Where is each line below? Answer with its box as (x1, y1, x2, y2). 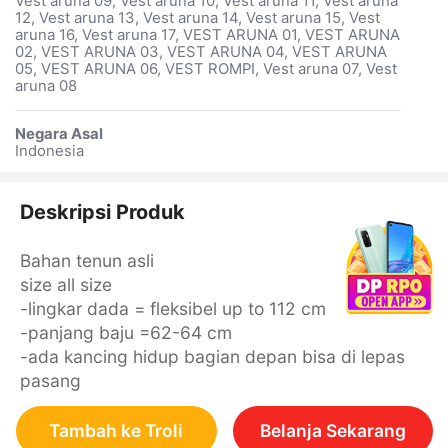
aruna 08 (14, 76, 77, 95)
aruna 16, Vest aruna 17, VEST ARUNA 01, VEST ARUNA (14, 25, 400, 44)
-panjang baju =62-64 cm (19, 322, 232, 344)
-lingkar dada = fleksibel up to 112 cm (19, 298, 326, 320)
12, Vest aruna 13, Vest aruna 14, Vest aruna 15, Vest (14, 8, 380, 27)
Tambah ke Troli (49, 420, 184, 442)
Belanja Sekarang (259, 420, 406, 442)
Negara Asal (14, 124, 103, 143)
